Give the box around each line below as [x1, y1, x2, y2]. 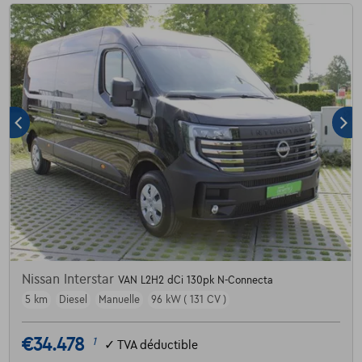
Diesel [58, 294, 87, 306]
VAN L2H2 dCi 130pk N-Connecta [117, 275, 273, 287]
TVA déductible [116, 338, 198, 351]
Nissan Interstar [21, 272, 118, 288]
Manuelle [98, 294, 140, 306]
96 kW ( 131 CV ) [150, 294, 226, 306]
